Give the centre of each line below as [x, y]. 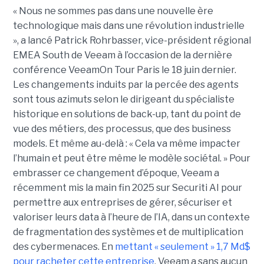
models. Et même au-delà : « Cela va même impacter [126, 144]
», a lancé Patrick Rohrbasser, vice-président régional [132, 41]
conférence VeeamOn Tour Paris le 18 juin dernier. [124, 70]
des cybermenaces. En [64, 247]
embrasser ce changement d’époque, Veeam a [116, 173]
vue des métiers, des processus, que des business [122, 129]
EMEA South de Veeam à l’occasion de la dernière [122, 55]
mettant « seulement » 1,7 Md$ [182, 247]
